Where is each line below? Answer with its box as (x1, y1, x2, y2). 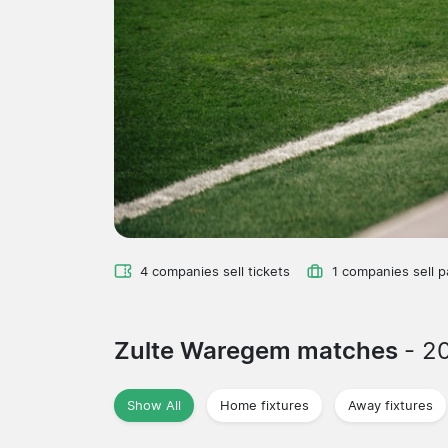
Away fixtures (348, 397, 433, 413)
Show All (127, 397, 181, 413)
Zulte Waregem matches (114, 335, 404, 365)
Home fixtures (220, 397, 309, 413)
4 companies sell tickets (140, 263, 290, 279)
